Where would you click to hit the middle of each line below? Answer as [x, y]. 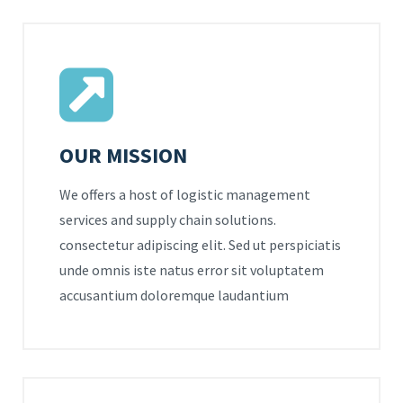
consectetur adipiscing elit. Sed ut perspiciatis [200, 245]
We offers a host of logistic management [185, 194]
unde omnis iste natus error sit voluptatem [192, 270]
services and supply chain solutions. [168, 219]
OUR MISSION [123, 155]
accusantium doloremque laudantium [174, 295]
